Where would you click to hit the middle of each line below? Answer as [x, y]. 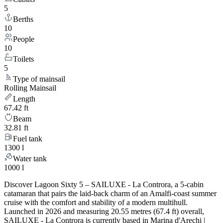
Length [24, 99]
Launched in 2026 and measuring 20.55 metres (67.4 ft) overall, [104, 212]
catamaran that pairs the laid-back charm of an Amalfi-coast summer [110, 194]
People [24, 39]
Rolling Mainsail [30, 88]
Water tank [30, 159]
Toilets [23, 59]
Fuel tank [28, 139]
